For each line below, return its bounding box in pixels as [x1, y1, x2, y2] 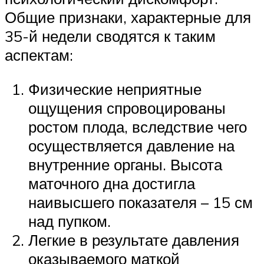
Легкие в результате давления [28, 230, 239, 249]
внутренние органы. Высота [28, 154, 222, 174]
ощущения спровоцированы [28, 98, 226, 117]
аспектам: [5, 45, 73, 65]
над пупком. [28, 211, 111, 230]
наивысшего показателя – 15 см [28, 192, 253, 212]
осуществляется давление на [28, 136, 235, 155]
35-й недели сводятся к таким [5, 27, 216, 46]
